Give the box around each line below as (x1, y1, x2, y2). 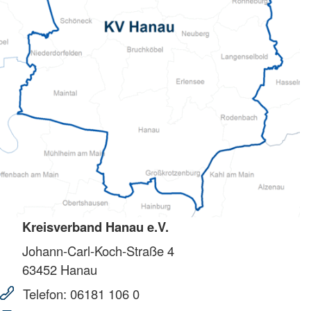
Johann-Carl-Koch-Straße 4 (22, 241, 174, 260)
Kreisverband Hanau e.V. (22, 217, 169, 236)
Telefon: (19, 284, 70, 303)
